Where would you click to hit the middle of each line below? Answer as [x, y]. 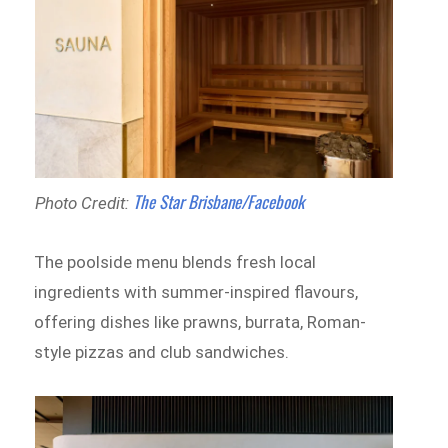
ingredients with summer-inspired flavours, [196, 291]
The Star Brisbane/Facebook [218, 201]
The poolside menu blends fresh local [175, 261]
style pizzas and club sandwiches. [164, 351]
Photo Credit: [83, 202]
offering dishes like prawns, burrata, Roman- [200, 321]
